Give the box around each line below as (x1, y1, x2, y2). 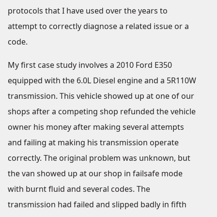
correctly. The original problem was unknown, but (8, 153, 190, 163)
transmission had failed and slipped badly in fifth (8, 199, 186, 210)
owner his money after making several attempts (8, 122, 184, 132)
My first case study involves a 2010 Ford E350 (8, 60, 172, 70)
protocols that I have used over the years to (8, 5, 168, 16)
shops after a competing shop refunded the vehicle (8, 106, 196, 117)
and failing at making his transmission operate (8, 137, 179, 148)
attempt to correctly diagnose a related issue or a (8, 21, 189, 31)
